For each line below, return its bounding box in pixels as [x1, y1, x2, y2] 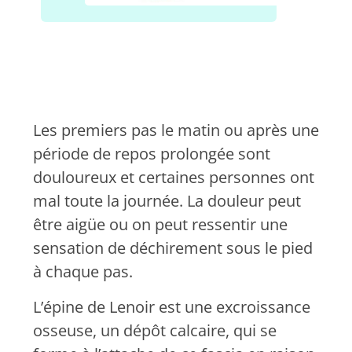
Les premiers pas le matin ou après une [33, 119, 319, 141]
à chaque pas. [33, 261, 133, 283]
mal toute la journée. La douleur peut [33, 190, 301, 212]
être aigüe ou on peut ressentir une [33, 214, 288, 236]
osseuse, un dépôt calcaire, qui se [33, 319, 277, 341]
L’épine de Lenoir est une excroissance [33, 295, 310, 317]
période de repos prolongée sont [33, 143, 270, 165]
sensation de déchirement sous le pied [33, 237, 313, 259]
